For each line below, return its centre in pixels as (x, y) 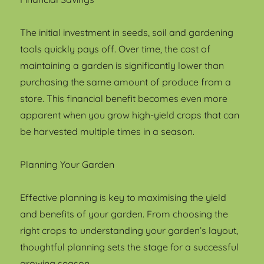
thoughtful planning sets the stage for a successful (130, 247)
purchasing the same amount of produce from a (126, 82)
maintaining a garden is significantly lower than (122, 65)
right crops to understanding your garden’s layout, (129, 230)
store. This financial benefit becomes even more (124, 98)
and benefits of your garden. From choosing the (124, 214)
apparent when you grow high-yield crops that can (130, 115)
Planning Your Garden (67, 164)
